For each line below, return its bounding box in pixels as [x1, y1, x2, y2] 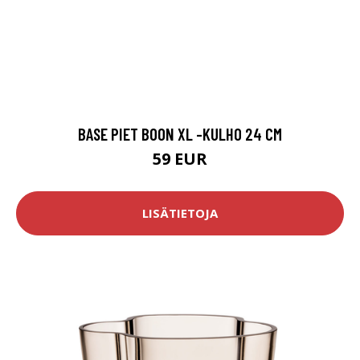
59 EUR [153, 147, 207, 170]
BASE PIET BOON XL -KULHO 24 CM [78, 123, 282, 144]
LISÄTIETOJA [142, 205, 218, 222]
